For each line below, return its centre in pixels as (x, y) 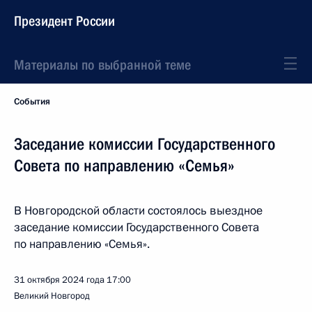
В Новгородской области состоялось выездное (138, 211)
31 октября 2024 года (59, 280)
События (32, 102)
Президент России (64, 21)
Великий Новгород (52, 296)
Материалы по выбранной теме (102, 65)
